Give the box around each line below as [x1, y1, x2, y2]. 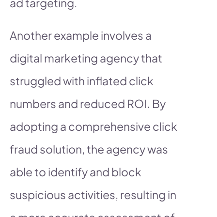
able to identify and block [10, 164, 141, 179]
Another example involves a [10, 28, 152, 42]
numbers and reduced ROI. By [10, 96, 166, 110]
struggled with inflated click [10, 73, 154, 88]
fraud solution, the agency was [10, 141, 168, 156]
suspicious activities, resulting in [10, 187, 176, 201]
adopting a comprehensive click [10, 119, 177, 133]
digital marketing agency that [10, 50, 162, 65]
